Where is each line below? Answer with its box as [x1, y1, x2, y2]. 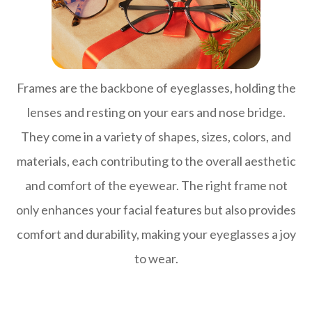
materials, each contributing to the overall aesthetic [16, 153, 296, 169]
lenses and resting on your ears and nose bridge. [26, 104, 286, 120]
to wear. [134, 251, 178, 267]
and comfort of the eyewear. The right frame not [24, 178, 288, 194]
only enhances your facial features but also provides [16, 202, 296, 218]
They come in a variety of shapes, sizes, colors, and [21, 129, 291, 145]
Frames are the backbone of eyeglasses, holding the [16, 80, 296, 96]
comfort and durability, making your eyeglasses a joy [16, 226, 296, 242]
